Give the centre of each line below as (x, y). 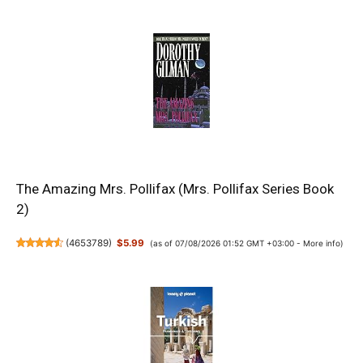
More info (321, 243)
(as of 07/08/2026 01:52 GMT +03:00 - (226, 243)
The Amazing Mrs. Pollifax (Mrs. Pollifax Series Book (175, 188)
